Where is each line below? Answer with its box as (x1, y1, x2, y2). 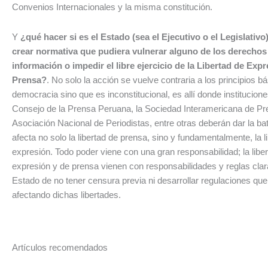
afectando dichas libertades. (12, 189, 121, 200)
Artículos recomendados (12, 242, 108, 253)
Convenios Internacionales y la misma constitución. (12, 1, 212, 12)
